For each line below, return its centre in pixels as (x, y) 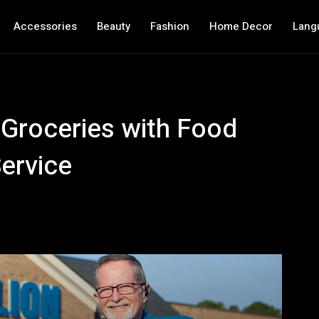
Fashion (169, 26)
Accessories (45, 26)
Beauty (113, 26)
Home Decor (241, 26)
